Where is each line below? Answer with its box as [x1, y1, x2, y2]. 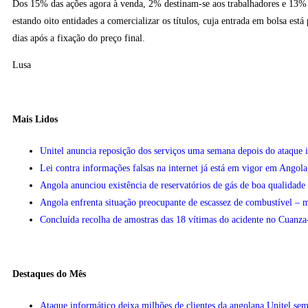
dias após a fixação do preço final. [12, 33, 145, 43]
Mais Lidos [12, 114, 58, 125]
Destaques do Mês [12, 269, 86, 280]
